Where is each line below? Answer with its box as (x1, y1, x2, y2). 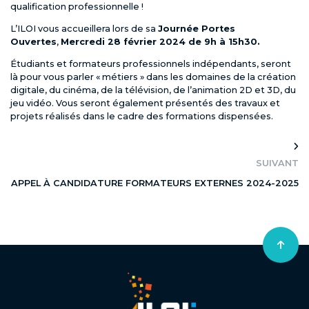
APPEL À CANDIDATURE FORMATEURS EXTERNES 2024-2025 (11, 178, 299, 189)
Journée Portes (158, 23, 235, 34)
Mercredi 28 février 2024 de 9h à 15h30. (61, 37, 260, 47)
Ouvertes (10, 37, 57, 47)
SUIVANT (256, 158, 299, 169)
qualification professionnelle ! (10, 1, 143, 12)
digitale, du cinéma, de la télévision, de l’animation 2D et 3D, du (10, 84, 296, 95)
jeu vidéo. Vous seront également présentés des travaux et (10, 97, 280, 108)
